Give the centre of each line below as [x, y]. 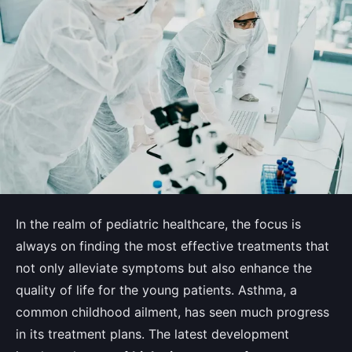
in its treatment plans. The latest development [152, 334]
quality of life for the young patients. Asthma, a [156, 290]
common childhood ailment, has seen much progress [172, 312]
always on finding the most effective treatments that [172, 246]
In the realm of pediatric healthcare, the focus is [158, 224]
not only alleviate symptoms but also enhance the [164, 268]
